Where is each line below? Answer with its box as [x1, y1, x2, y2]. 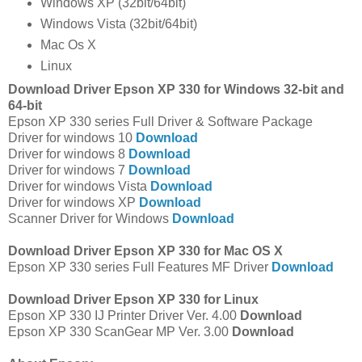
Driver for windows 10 [8, 131, 136, 145]
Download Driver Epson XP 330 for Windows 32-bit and [8, 82, 344, 97]
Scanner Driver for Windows [8, 212, 172, 226]
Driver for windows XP [8, 196, 139, 210]
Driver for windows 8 [8, 147, 128, 162]
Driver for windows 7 [8, 163, 128, 178]
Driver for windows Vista [8, 179, 150, 194]
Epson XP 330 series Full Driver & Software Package [8, 115, 313, 129]
